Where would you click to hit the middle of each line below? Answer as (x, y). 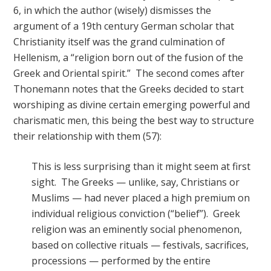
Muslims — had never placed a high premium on (141, 198)
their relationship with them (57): (88, 136)
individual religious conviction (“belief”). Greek (136, 214)
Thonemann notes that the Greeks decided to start (129, 89)
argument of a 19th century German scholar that (124, 26)
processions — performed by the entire (121, 261)
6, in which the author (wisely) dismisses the (113, 10)
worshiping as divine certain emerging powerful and (132, 105)
